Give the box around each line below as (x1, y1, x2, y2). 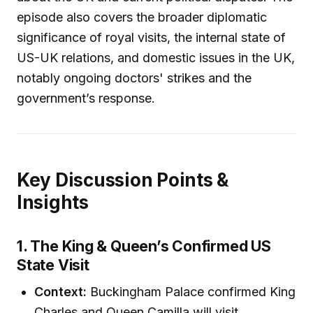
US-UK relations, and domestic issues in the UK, (17, 50, 295, 65)
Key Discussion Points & (17, 168, 228, 191)
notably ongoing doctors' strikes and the (17, 70, 252, 85)
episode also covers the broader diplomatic (17, 9, 267, 24)
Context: (34, 284, 87, 300)
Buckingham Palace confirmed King (87, 284, 296, 300)
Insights (17, 191, 89, 213)
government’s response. (17, 90, 155, 105)
